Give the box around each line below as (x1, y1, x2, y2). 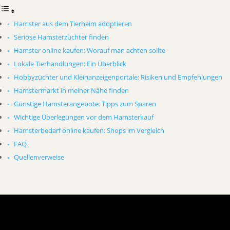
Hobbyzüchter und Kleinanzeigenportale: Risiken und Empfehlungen (13, 72, 222, 82)
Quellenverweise (13, 152, 64, 162)
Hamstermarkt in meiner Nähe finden (13, 86, 129, 95)
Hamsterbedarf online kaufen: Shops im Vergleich (13, 126, 164, 135)
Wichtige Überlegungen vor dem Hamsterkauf (13, 112, 154, 122)
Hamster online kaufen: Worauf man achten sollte (13, 46, 165, 55)
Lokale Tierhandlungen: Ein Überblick (13, 59, 126, 68)
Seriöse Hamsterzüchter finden (13, 32, 109, 42)
